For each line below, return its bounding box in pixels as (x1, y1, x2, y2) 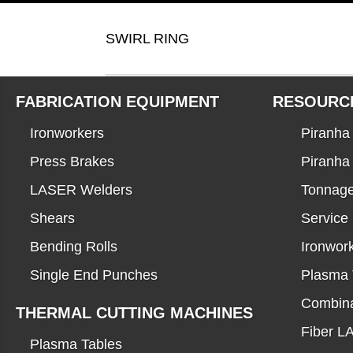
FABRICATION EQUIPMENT (16, 93, 219, 111)
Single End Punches (30, 267, 158, 284)
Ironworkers (30, 125, 104, 142)
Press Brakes (30, 154, 114, 170)
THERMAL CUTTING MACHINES (16, 304, 253, 322)
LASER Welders (30, 182, 132, 199)
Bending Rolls (30, 239, 117, 255)
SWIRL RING (106, 31, 190, 47)
